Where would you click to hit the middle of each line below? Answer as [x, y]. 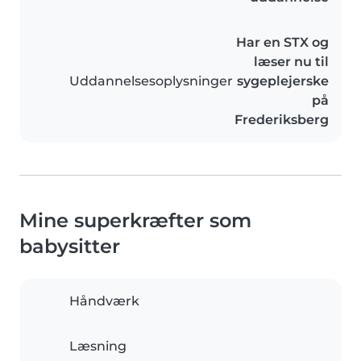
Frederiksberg [282, 120]
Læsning [98, 346]
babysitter [70, 247]
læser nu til [291, 62]
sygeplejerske [283, 81]
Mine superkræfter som [135, 221]
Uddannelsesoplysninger [151, 81]
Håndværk [104, 301]
